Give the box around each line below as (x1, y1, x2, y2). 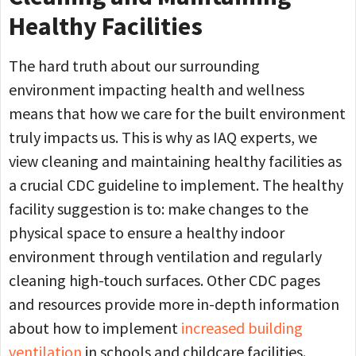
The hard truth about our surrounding (9, 56, 260, 76)
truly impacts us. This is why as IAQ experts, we (9, 127, 317, 148)
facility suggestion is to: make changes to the (9, 199, 308, 219)
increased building (181, 318, 303, 339)
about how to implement (9, 318, 181, 339)
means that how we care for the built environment (9, 103, 346, 124)
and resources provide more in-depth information (9, 294, 339, 315)
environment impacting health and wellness (9, 79, 304, 100)
